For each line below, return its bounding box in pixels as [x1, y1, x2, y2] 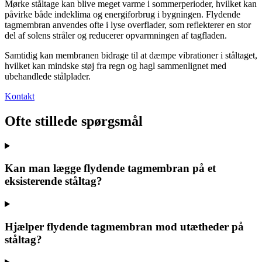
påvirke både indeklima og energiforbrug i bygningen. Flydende [5, 9, 240, 19]
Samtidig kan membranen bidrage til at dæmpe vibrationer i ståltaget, [5, 50, 257, 60]
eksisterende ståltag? [5, 175, 102, 188]
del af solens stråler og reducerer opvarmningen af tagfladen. [5, 30, 227, 40]
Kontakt [5, 91, 35, 101]
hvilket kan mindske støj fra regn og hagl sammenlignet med [5, 60, 226, 71]
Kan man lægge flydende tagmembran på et [5, 162, 216, 175]
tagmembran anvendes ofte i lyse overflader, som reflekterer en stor [5, 19, 251, 30]
